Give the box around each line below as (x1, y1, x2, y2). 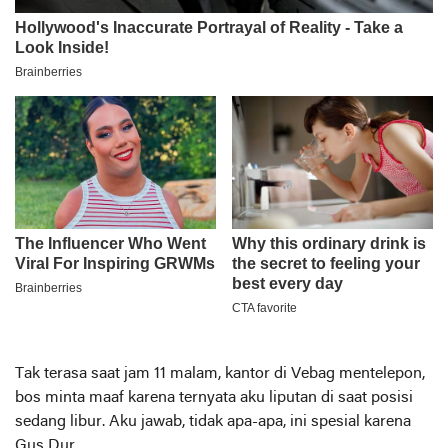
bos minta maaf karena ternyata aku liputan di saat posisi (15, 390, 413, 407)
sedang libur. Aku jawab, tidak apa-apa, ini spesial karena (15, 414, 411, 431)
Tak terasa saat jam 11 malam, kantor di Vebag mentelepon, (15, 366, 425, 383)
